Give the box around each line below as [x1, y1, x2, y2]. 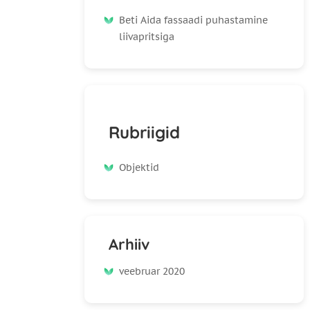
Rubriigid [109, 122, 180, 143]
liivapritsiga [119, 30, 174, 44]
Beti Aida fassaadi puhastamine [119, 14, 268, 27]
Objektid [119, 161, 159, 174]
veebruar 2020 [119, 265, 185, 278]
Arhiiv [109, 235, 149, 255]
